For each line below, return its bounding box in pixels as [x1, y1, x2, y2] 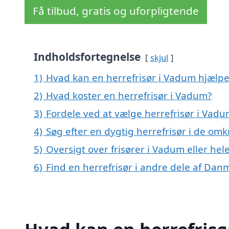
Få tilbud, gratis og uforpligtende [33, 4, 199, 18]
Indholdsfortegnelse [34, 50, 141, 64]
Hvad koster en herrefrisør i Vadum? [46, 89, 212, 102]
